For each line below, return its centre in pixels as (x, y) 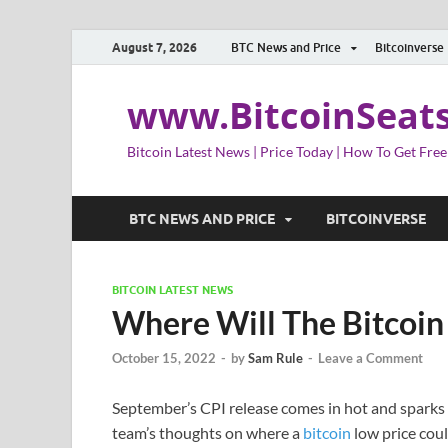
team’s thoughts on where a (207, 433)
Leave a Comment (370, 358)
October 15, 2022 (164, 358)
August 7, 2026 (154, 47)
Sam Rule (275, 358)
